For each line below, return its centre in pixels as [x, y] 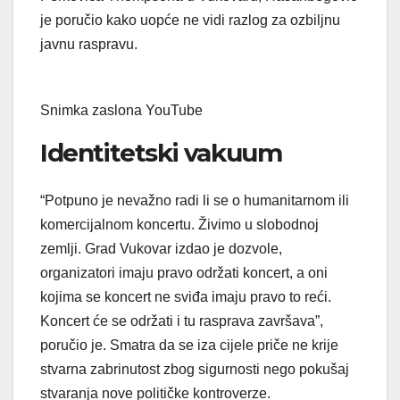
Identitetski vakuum [161, 152]
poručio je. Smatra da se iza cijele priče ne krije [189, 346]
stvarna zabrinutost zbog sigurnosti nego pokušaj [195, 370]
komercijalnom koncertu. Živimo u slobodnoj [179, 225]
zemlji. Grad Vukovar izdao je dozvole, [161, 249]
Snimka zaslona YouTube [121, 110]
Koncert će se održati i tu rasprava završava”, [182, 321]
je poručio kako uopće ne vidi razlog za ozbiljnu [190, 20]
